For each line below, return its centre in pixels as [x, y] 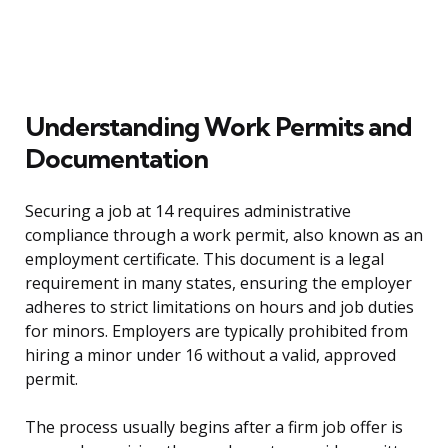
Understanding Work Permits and [218, 127]
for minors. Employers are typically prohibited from [216, 331]
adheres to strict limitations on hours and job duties [219, 307]
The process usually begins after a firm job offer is [214, 427]
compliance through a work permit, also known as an [224, 235]
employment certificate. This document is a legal [204, 259]
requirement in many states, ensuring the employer [218, 283]
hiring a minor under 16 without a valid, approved [210, 355]
